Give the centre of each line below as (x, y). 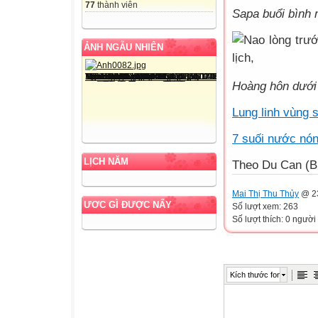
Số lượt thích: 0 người (274, 219)
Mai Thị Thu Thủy (265, 193)
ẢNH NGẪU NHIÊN (124, 47)
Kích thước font (257, 274)
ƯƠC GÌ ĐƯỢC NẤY (128, 204)
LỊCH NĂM (106, 161)
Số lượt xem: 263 (265, 206)
